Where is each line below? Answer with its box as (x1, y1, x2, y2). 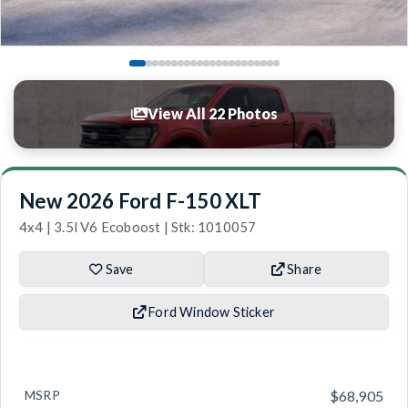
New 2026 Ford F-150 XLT (19, 188, 262, 213)
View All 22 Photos (147, 105, 278, 122)
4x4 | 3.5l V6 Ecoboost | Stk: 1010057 (19, 218, 257, 235)
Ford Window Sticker (146, 303, 276, 320)
